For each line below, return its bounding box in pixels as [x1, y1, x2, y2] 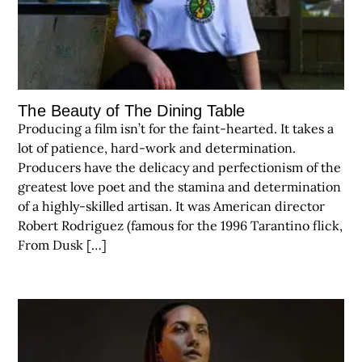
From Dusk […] [18, 237, 107, 254]
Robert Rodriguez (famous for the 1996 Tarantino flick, [18, 217, 343, 234]
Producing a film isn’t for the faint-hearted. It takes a [18, 120, 335, 137]
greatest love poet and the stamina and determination [18, 179, 342, 196]
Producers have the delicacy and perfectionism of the [18, 159, 342, 176]
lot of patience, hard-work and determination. [18, 140, 297, 157]
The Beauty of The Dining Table [18, 102, 246, 120]
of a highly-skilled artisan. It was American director [18, 198, 326, 215]
